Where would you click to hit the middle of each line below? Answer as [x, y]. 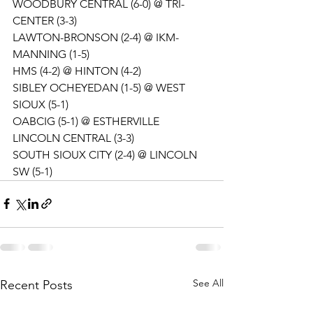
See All [208, 283]
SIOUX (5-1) [41, 104]
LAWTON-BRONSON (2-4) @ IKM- [96, 37]
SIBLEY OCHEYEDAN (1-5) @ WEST [100, 87]
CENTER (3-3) [45, 20]
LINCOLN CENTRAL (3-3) [73, 138]
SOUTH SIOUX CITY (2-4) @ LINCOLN [106, 154]
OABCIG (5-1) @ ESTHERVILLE [87, 121]
